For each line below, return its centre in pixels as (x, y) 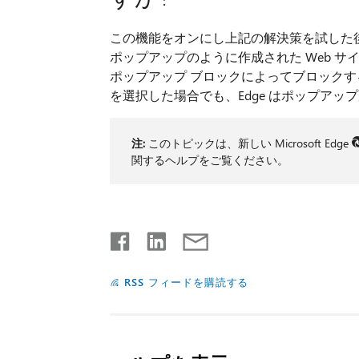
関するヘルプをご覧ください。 (210, 160)
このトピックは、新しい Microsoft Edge (250, 143)
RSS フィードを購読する (186, 282)
